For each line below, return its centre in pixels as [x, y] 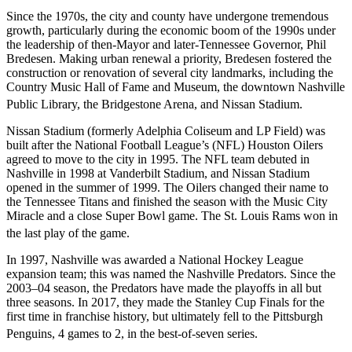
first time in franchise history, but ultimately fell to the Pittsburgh [165, 317]
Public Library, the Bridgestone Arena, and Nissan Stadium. [154, 104]
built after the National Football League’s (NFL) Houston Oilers [165, 145]
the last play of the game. [68, 233]
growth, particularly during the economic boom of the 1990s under [171, 30]
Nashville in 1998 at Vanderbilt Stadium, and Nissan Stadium [158, 173]
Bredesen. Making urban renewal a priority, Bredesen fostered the [169, 58]
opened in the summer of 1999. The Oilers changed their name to [167, 187]
